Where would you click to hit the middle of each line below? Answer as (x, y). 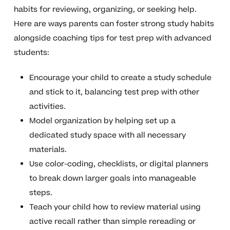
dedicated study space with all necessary (107, 136)
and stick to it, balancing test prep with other (114, 92)
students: (31, 53)
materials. (48, 150)
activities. (47, 107)
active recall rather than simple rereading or (112, 222)
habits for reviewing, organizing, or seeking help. (105, 10)
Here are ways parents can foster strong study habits (114, 24)
